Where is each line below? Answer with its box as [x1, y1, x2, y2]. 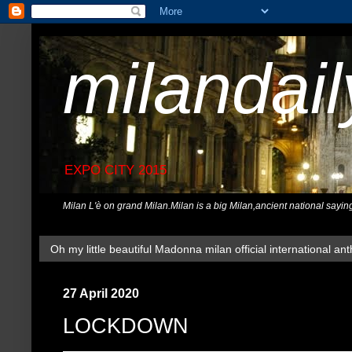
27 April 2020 [63, 286, 139, 301]
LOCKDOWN [63, 313, 189, 338]
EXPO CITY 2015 [64, 163, 167, 178]
